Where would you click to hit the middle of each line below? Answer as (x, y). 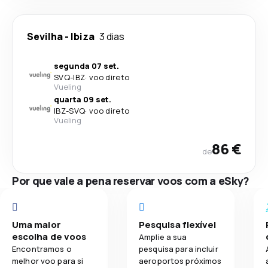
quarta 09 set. (83, 99)
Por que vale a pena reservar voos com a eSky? (131, 181)
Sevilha (45, 36)
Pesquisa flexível (178, 225)
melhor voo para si (48, 261)
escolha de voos (49, 237)
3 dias (112, 36)
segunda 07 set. (86, 66)
